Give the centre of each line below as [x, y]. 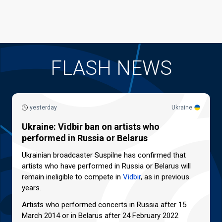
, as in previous [165, 177]
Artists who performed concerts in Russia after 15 [104, 204]
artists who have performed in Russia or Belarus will [106, 166]
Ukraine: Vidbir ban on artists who [91, 126]
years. [31, 188]
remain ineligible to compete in [72, 177]
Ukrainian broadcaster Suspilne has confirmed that [104, 155]
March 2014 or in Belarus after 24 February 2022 [100, 215]
